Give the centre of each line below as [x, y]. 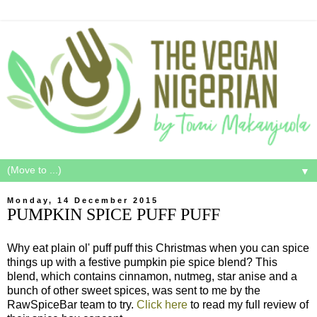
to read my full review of [248, 304]
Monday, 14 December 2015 [83, 200]
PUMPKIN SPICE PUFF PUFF [114, 214]
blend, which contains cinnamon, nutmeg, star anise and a [152, 276]
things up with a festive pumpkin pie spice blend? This [142, 262]
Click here [162, 304]
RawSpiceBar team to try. [72, 304]
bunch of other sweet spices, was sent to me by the [134, 290]
